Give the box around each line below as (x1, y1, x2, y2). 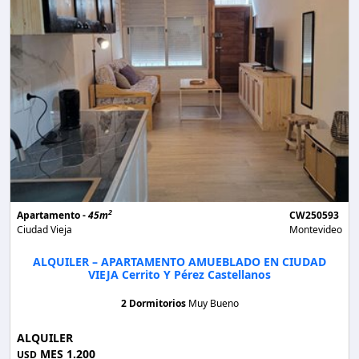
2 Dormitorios (120, 296, 188, 310)
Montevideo (289, 222, 342, 236)
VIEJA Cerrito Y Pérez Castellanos (88, 266, 271, 282)
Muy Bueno (188, 296, 239, 310)
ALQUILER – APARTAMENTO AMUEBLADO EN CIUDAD (33, 253, 326, 269)
